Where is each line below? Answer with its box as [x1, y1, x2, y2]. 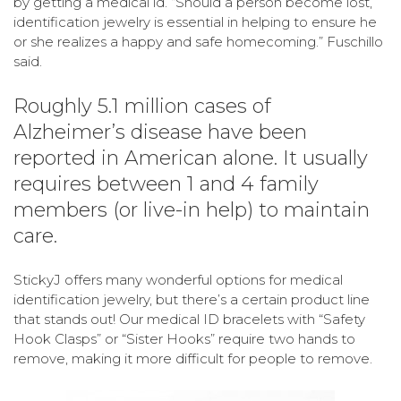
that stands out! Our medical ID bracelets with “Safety [13, 311, 365, 328]
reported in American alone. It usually [13, 146, 368, 171]
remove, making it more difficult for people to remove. [13, 350, 372, 368]
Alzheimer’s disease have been [13, 120, 307, 145]
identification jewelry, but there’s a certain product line [13, 291, 370, 309]
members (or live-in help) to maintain [13, 198, 370, 223]
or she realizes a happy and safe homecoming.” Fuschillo [13, 33, 383, 51]
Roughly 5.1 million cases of [13, 94, 271, 119]
